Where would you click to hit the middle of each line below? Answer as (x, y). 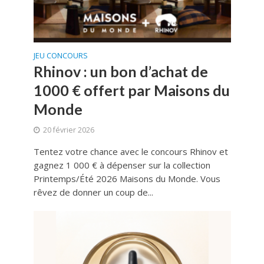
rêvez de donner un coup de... (93, 192)
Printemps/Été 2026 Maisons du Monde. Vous (127, 179)
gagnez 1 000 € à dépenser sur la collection (122, 165)
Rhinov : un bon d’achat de (121, 72)
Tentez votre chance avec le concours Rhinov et (131, 152)
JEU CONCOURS (60, 56)
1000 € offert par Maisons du (131, 90)
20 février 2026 (68, 130)
